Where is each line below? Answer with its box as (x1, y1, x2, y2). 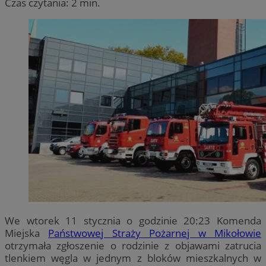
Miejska (5, 226, 49, 240)
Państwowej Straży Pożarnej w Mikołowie (48, 226, 262, 240)
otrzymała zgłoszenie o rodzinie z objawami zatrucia (5, 238, 261, 252)
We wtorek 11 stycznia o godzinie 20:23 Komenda (5, 213, 261, 227)
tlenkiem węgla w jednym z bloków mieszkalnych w (5, 251, 261, 265)
